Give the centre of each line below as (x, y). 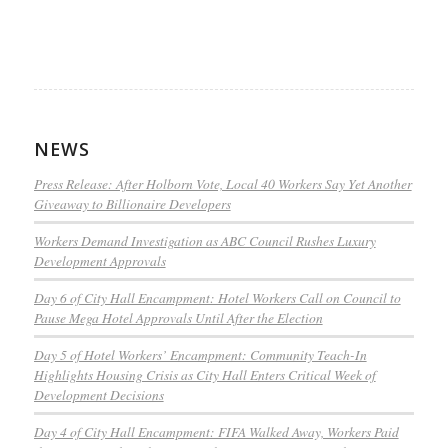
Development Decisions (98, 394)
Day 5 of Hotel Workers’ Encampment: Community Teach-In (200, 354)
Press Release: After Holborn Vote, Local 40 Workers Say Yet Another (222, 183)
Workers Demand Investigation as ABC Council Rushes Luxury (204, 240)
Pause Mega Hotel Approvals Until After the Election (178, 317)
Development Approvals (99, 260)
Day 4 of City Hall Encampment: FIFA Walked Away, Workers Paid (216, 431)
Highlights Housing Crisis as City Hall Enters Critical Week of (204, 374)
